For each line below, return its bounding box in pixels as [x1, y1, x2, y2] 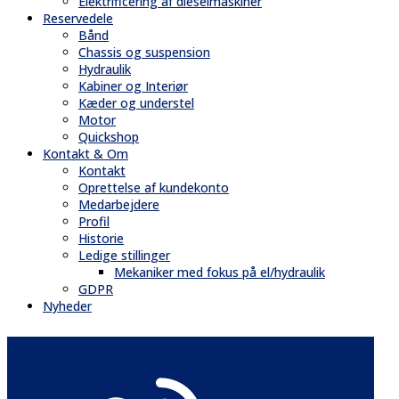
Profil [78, 213, 110, 231]
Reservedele [43, 10, 113, 28]
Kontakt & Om [43, 145, 128, 163]
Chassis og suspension [78, 44, 210, 61]
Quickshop [78, 128, 139, 146]
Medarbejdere [78, 196, 159, 214]
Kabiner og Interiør [78, 77, 188, 95]
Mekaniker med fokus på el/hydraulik [114, 264, 325, 281]
